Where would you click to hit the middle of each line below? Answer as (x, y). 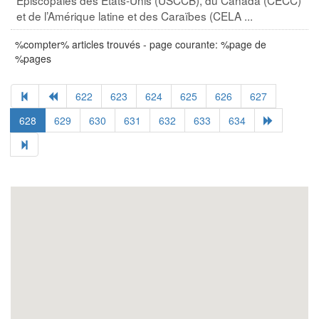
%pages (33, 58)
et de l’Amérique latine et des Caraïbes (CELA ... (135, 15)
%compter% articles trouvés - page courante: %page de (141, 44)
